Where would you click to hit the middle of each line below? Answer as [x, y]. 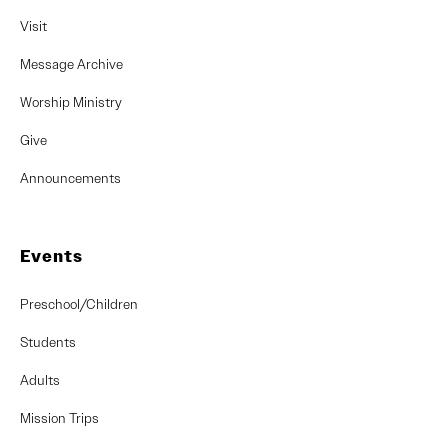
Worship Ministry [71, 101]
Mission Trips [59, 417]
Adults [40, 379]
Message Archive [71, 63]
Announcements [70, 177]
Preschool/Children [79, 303]
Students [48, 341]
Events [51, 256]
